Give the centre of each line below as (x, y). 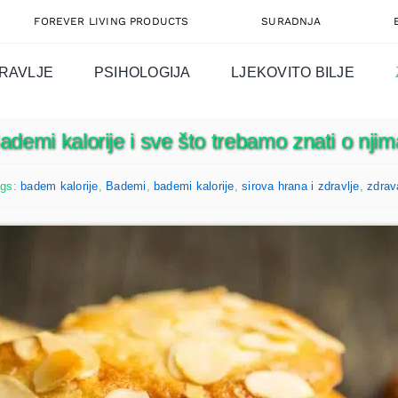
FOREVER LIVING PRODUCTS (111, 21)
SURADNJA (291, 21)
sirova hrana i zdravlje (301, 186)
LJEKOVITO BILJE (293, 72)
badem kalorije (60, 186)
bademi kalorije (194, 186)
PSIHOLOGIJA (142, 72)
